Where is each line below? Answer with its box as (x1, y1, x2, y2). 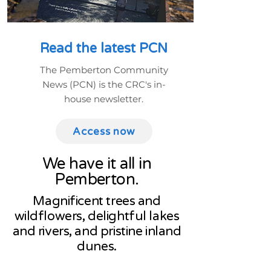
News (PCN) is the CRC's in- (42, 79, 166, 90)
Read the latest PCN (40, 41, 168, 56)
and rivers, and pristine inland (12, 224, 181, 239)
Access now (73, 125, 135, 138)
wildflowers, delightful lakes (14, 209, 180, 224)
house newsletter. (64, 93, 143, 105)
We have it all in (42, 154, 152, 173)
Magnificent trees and (33, 194, 161, 209)
